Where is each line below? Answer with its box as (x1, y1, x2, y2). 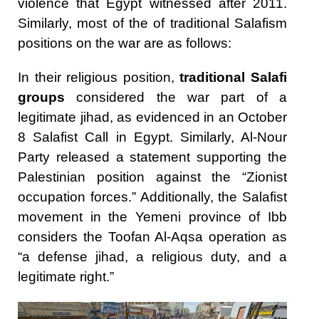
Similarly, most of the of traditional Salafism (18, 16, 287, 31)
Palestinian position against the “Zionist (18, 169, 287, 185)
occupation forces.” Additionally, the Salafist (18, 189, 287, 205)
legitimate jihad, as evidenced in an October (18, 110, 287, 125)
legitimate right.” (18, 269, 114, 285)
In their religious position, (18, 70, 180, 85)
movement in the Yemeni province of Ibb (18, 209, 287, 225)
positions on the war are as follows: (18, 36, 231, 51)
